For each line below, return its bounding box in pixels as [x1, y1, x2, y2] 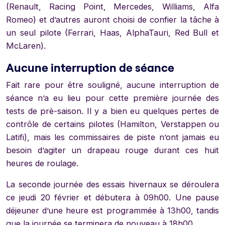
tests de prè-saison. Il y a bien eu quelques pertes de [6, 106, 219, 117]
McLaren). [6, 41, 46, 51]
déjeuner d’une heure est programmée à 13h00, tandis [6, 205, 219, 216]
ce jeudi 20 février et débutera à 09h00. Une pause [6, 192, 219, 203]
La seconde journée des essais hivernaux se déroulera [6, 179, 219, 190]
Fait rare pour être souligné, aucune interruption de [6, 80, 219, 90]
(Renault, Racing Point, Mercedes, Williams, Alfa [6, 2, 219, 12]
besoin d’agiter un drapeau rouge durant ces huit [6, 145, 219, 156]
